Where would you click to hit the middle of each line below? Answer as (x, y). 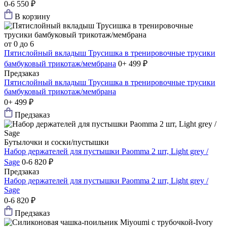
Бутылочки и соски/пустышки (56, 142)
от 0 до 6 (19, 44)
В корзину (32, 17)
